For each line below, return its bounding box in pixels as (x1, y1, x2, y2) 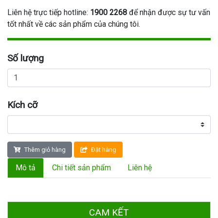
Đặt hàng (91, 146, 116, 153)
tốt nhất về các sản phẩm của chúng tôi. (7, 19, 140, 29)
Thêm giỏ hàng (24, 146, 66, 153)
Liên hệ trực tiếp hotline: (7, 8, 90, 17)
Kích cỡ (7, 99, 37, 110)
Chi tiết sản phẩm (52, 163, 111, 172)
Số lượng (7, 53, 44, 64)
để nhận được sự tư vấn (127, 8, 210, 17)
